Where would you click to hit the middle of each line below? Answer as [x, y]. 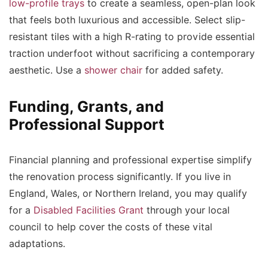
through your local [187, 210]
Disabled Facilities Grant [89, 210]
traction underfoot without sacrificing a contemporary [132, 54]
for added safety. [183, 70]
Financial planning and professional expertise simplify [130, 160]
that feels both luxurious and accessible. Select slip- [127, 20]
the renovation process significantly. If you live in [120, 177]
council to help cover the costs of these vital [111, 227]
